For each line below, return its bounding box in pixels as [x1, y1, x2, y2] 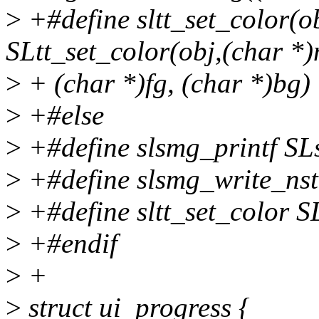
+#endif [21, 228, 117, 259]
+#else [21, 100, 104, 131]
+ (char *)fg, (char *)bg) [21, 68, 310, 99]
